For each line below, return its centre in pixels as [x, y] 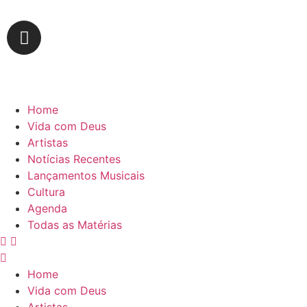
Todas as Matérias [75, 224]
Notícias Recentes [74, 159]
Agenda [47, 208]
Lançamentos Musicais [86, 175]
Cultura [46, 192]
